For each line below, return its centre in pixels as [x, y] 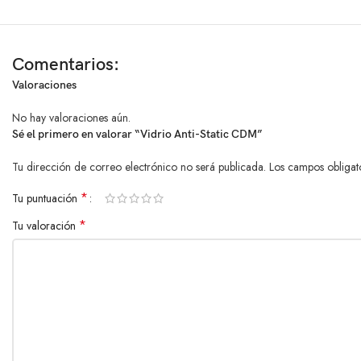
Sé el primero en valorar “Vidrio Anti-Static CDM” [137, 135]
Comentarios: [66, 65]
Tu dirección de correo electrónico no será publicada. [139, 167]
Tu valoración [46, 226]
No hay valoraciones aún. [71, 118]
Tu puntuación [46, 199]
